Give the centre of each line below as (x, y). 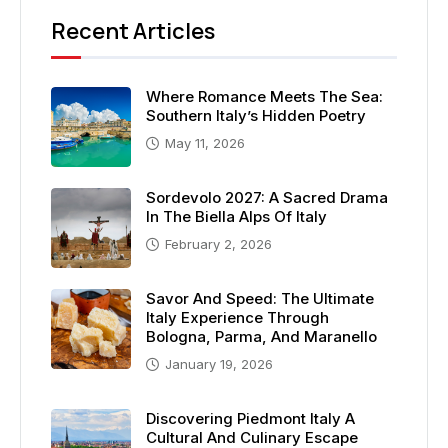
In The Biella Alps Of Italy (236, 216)
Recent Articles (133, 30)
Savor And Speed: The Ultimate (260, 298)
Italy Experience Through (237, 317)
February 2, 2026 (218, 243)
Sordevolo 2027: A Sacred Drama (267, 197)
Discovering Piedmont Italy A (250, 418)
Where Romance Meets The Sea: (264, 96)
